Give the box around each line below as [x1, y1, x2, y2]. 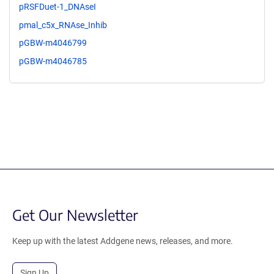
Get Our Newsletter [12, 206, 138, 224]
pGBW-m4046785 [19, 56, 87, 67]
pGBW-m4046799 [19, 38, 87, 48]
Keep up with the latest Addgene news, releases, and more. [12, 236, 233, 246]
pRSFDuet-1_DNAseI [19, 1, 96, 12]
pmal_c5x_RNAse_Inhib [19, 20, 107, 30]
